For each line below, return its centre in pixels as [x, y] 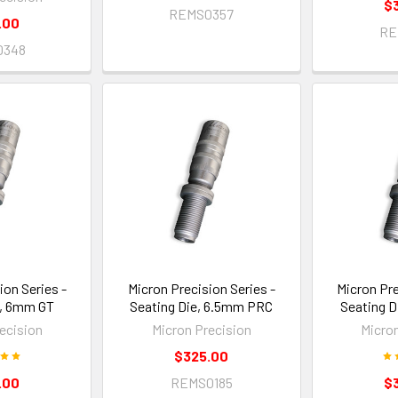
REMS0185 [201, 382]
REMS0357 [202, 13]
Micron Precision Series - [201, 288]
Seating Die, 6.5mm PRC [202, 306]
